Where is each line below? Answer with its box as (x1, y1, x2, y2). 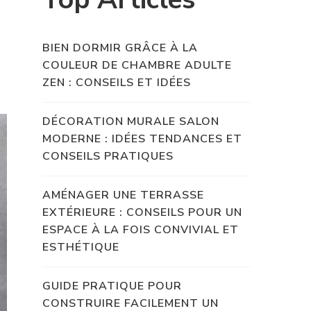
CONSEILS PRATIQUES (42, 148, 174, 164)
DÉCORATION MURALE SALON (42, 113, 219, 129)
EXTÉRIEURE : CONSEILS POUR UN (42, 204, 242, 220)
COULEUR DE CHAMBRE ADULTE (42, 57, 232, 73)
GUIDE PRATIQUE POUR (42, 278, 182, 294)
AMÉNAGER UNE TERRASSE (42, 187, 204, 203)
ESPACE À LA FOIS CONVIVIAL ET (42, 221, 239, 237)
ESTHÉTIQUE (42, 239, 119, 255)
